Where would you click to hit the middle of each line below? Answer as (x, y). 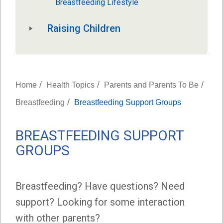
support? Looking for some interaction (100, 202)
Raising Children (84, 29)
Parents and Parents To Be (151, 85)
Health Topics (70, 85)
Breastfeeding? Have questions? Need (100, 186)
